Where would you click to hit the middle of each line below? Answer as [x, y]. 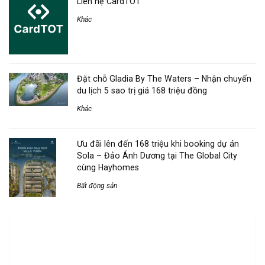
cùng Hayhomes [108, 168]
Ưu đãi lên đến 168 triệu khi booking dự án [158, 144]
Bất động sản [97, 186]
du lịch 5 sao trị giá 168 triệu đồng [142, 91]
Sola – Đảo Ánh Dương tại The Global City [157, 156]
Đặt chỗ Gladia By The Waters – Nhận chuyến [164, 79]
